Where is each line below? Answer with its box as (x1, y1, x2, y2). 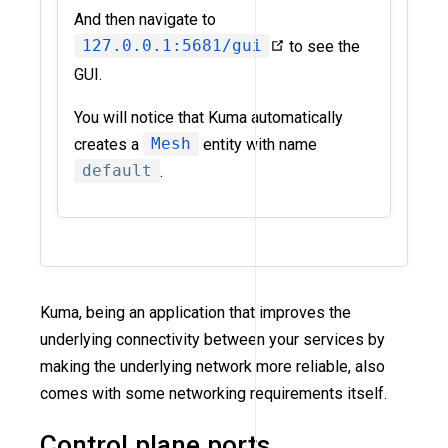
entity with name (199, 134, 317, 154)
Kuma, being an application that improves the (40, 302, 351, 322)
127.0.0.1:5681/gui (82, 36, 262, 56)
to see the (285, 36, 360, 56)
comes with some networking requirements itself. (40, 383, 387, 403)
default (82, 161, 152, 181)
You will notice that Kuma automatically (74, 107, 343, 127)
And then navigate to (74, 9, 216, 29)
